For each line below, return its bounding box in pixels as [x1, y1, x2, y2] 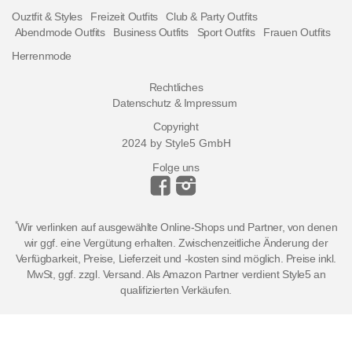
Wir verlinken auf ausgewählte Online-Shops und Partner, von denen [17, 221, 338, 234]
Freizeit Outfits [90, 10, 158, 24]
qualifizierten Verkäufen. [120, 284, 232, 297]
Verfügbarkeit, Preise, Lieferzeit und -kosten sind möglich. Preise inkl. [15, 252, 337, 266]
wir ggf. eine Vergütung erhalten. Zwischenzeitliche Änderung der [24, 236, 328, 250]
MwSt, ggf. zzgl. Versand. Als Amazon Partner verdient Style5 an [26, 268, 326, 281]
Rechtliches [148, 81, 203, 94]
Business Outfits [113, 26, 189, 39]
